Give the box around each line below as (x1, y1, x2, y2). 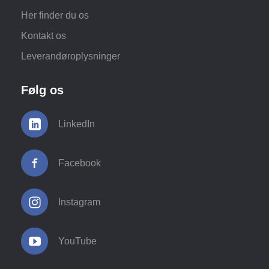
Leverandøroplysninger (21, 51, 120, 62)
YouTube (58, 236, 97, 247)
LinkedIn (58, 119, 95, 130)
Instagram (58, 197, 100, 208)
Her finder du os (21, 10, 89, 21)
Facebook (58, 158, 101, 169)
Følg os (21, 83, 64, 97)
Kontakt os (21, 31, 66, 41)
